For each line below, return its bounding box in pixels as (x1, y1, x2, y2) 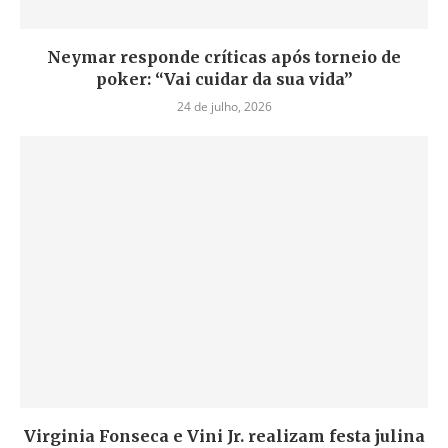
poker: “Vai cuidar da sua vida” (95, 69, 353, 89)
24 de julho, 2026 (176, 98, 272, 115)
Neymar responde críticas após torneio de (47, 47, 401, 67)
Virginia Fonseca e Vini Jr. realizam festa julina (23, 426, 425, 446)
